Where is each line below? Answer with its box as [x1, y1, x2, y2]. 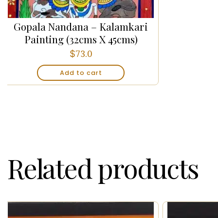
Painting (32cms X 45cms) [24, 32, 138, 46]
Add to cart [59, 68, 102, 77]
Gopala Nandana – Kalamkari [14, 19, 148, 33]
